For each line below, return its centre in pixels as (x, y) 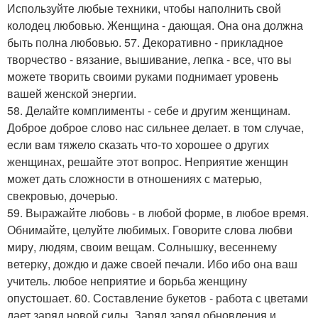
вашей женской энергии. (72, 93)
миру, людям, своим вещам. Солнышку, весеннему (142, 247)
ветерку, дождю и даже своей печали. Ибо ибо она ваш (152, 264)
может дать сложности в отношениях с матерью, (135, 179)
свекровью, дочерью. (62, 196)
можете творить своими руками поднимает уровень (143, 76)
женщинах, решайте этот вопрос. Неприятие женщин (148, 161)
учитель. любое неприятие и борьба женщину (127, 281)
